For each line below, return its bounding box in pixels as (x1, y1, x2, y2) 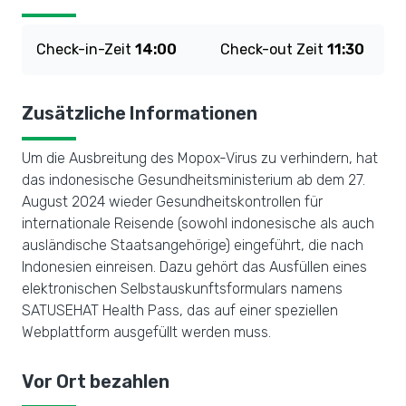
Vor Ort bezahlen (22, 371, 169, 392)
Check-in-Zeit (36, 41, 135, 58)
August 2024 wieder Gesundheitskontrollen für (22, 193, 323, 210)
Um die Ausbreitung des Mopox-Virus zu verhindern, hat (22, 150, 378, 167)
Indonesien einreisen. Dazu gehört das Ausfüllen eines (22, 258, 367, 275)
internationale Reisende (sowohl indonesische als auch (22, 215, 374, 232)
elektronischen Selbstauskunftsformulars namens (22, 280, 343, 297)
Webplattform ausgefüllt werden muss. (22, 324, 271, 341)
